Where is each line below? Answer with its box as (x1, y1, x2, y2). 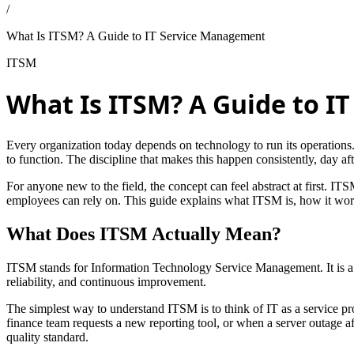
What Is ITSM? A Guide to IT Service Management (6, 29, 265, 43)
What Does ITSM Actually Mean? (6, 223, 281, 244)
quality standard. (6, 330, 88, 344)
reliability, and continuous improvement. (6, 274, 206, 288)
